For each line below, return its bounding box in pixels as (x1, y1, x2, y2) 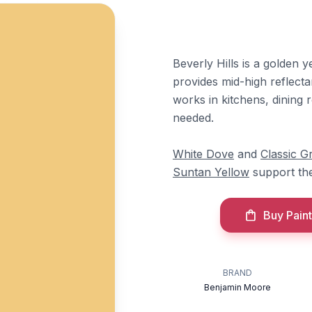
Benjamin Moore (204, 282, 272, 292)
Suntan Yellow (173, 165, 249, 179)
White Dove (173, 147, 234, 161)
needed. (173, 111, 214, 125)
